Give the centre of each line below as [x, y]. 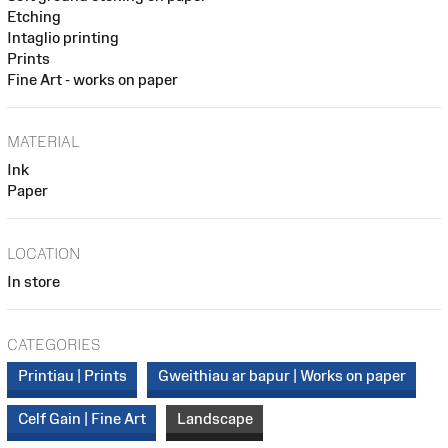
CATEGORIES [53, 344]
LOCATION [44, 253]
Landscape [214, 418]
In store [33, 281]
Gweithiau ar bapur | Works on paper [281, 375]
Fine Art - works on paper [92, 79]
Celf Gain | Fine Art [81, 418]
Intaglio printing [63, 37]
